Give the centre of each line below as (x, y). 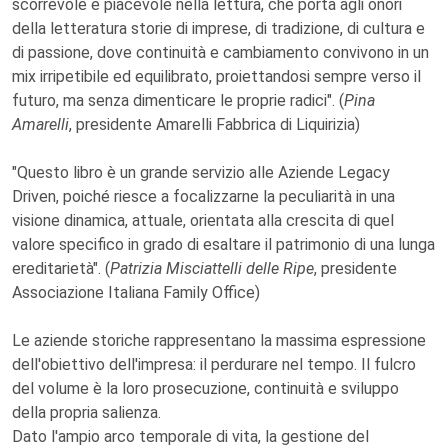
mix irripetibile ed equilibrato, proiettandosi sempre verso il (216, 76)
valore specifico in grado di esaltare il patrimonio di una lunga (223, 244)
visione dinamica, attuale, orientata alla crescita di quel (203, 220)
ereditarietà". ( (61, 268)
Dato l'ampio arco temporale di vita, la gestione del (190, 436)
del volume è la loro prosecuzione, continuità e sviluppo (205, 388)
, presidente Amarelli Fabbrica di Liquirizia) (214, 124)
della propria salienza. (86, 412)
